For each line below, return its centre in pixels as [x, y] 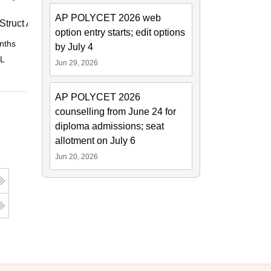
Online [89, 44]
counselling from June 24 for [116, 112]
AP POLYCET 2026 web [108, 18]
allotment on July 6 [96, 141]
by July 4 [74, 47]
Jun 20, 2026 [77, 157]
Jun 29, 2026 [77, 63]
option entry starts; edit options [120, 33]
